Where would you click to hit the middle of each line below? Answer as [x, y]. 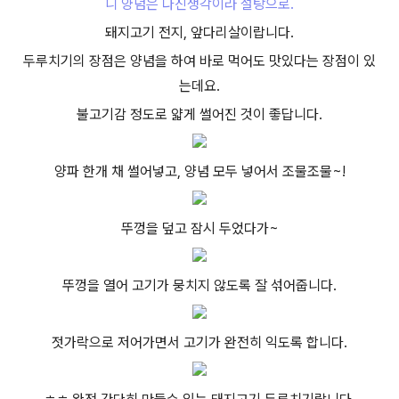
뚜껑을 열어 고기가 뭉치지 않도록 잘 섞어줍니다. [199, 285]
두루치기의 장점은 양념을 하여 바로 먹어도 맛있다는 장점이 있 [199, 61]
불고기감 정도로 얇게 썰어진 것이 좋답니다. [199, 114]
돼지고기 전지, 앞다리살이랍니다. [199, 33]
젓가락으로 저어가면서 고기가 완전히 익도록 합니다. [199, 342]
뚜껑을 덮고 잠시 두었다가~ [199, 228]
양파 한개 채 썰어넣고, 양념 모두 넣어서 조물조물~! [199, 171]
